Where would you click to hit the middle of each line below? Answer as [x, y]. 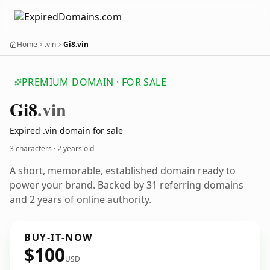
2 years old [76, 149]
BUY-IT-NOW [58, 237]
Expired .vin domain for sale [66, 130]
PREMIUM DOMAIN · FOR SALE [94, 82]
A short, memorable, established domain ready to [123, 171]
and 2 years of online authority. [80, 199]
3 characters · [33, 149]
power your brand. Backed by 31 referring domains [127, 185]
